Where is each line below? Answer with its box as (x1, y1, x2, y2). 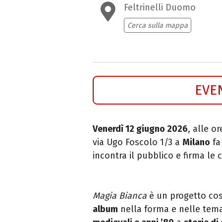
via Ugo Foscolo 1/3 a (93, 136, 182, 148)
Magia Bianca (93, 190, 147, 201)
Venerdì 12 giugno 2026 (93, 123, 188, 134)
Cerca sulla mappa (127, 21, 188, 30)
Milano (182, 136, 210, 148)
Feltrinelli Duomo (124, 2, 196, 13)
